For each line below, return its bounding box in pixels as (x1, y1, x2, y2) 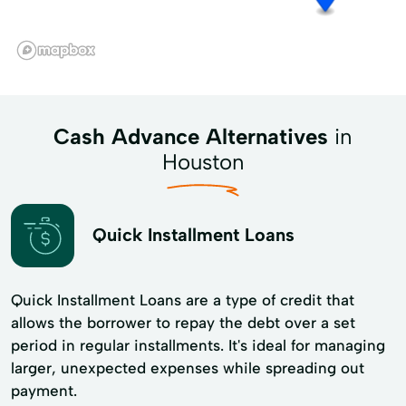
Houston (161, 148, 245, 175)
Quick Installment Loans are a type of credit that (11, 290, 354, 309)
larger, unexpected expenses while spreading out (11, 358, 364, 377)
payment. (11, 381, 77, 400)
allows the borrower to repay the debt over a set (11, 313, 355, 332)
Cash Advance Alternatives (53, 122, 328, 150)
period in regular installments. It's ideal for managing (11, 335, 385, 354)
